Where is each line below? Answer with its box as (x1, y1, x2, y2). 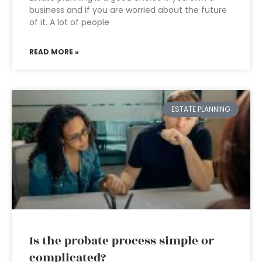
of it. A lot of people (29, 16, 109, 28)
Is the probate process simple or (29, 232, 214, 250)
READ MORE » (29, 47, 79, 57)
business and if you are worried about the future (29, 4, 227, 16)
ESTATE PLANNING (171, 104, 230, 115)
